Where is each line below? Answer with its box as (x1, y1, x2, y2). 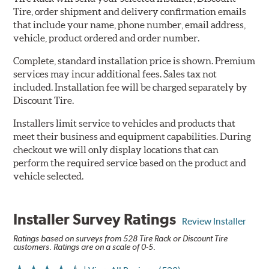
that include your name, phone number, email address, (13, 19, 246, 31)
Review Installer (182, 216, 246, 228)
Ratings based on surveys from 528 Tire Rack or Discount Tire (13, 234, 228, 244)
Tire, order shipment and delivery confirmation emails (13, 6, 247, 17)
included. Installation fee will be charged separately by (13, 82, 248, 93)
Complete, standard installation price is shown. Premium (13, 55, 256, 67)
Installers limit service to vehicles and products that (13, 118, 236, 129)
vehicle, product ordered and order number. (13, 32, 200, 44)
